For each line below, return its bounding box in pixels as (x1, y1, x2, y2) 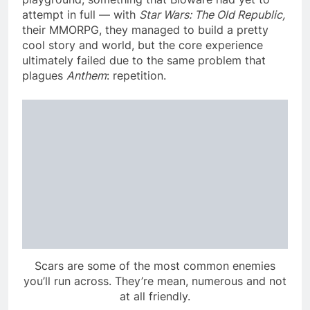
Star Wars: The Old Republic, (139, 7, 285, 21)
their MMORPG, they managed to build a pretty (22, 22, 268, 37)
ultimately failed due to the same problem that (22, 53, 266, 67)
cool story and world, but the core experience (22, 37, 263, 52)
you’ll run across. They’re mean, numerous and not (24, 273, 286, 288)
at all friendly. (120, 289, 190, 303)
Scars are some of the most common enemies (35, 258, 275, 273)
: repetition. (107, 68, 166, 82)
